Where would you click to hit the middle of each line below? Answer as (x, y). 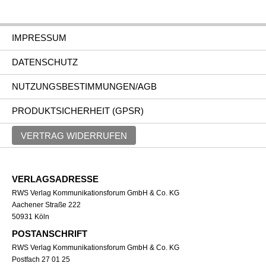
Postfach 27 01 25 (41, 259)
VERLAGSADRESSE (55, 179)
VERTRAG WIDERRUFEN (74, 135)
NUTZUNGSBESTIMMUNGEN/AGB (84, 86)
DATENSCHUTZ (45, 62)
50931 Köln (31, 217)
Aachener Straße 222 (46, 205)
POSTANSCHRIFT (50, 234)
